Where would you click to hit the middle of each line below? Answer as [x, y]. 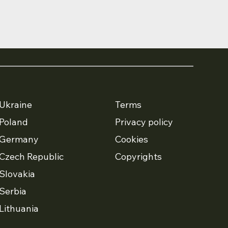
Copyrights [138, 156]
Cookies [131, 139]
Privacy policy [144, 122]
